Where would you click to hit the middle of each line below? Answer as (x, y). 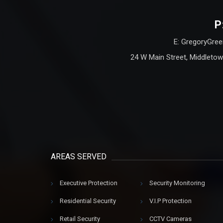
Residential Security (88, 201)
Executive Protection (89, 183)
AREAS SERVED (79, 157)
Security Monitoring (177, 183)
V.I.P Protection (170, 201)
